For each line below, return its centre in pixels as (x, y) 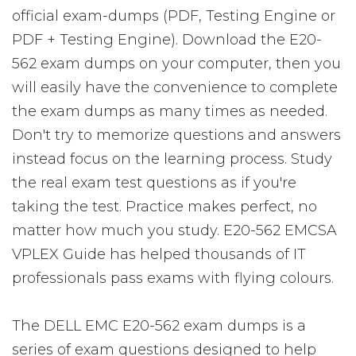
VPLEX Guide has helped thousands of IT (159, 254)
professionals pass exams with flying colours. (173, 278)
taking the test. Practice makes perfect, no (164, 207)
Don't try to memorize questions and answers (176, 135)
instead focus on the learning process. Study (172, 159)
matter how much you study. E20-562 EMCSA (174, 230)
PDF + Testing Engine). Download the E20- (167, 40)
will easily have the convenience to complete (175, 87)
